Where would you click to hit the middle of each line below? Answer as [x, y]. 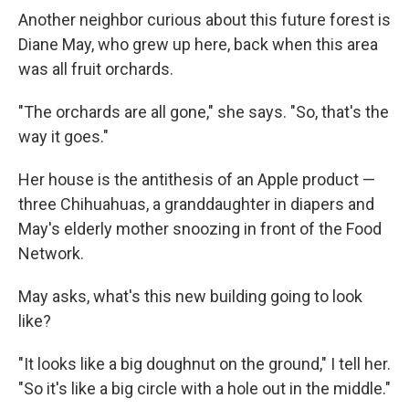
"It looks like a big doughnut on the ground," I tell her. [204, 364]
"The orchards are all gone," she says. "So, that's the [204, 112]
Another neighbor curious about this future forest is [204, 20]
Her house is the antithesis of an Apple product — [197, 180]
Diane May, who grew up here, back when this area [198, 45]
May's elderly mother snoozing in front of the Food [200, 229]
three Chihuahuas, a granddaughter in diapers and [196, 204]
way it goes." [63, 137]
